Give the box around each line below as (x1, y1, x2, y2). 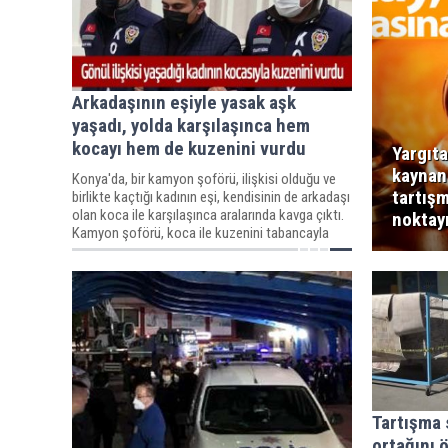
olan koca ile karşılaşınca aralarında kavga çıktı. (72, 205, 344, 224)
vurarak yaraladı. (72, 241, 164, 260)
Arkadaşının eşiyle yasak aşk (72, 90, 296, 114)
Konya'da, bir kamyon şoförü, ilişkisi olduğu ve (72, 169, 336, 188)
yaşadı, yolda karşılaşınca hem (72, 113, 310, 137)
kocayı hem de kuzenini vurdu (72, 136, 306, 160)
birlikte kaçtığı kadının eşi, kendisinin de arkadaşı (72, 187, 350, 206)
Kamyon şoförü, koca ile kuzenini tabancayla (72, 223, 329, 242)
